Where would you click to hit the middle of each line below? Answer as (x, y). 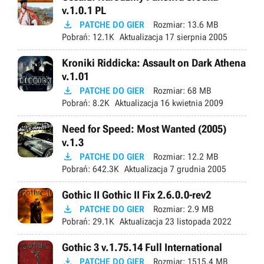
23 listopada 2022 (197, 221)
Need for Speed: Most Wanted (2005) (144, 128)
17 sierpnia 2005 (195, 37)
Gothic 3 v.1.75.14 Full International (142, 247)
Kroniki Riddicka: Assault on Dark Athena (154, 62)
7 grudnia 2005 (197, 169)
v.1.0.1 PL (84, 10)
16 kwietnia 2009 (191, 103)
